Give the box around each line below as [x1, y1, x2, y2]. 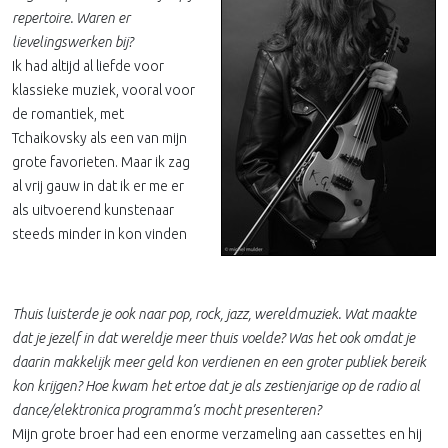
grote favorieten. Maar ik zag [12, 154, 190, 170]
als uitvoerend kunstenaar [12, 202, 174, 218]
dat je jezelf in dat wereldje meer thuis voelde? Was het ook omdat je [12, 330, 415, 346]
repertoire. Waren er [12, 10, 130, 26]
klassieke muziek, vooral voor [12, 82, 195, 98]
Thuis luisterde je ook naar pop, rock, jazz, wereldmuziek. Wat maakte [12, 306, 416, 322]
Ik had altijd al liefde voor [12, 58, 164, 74]
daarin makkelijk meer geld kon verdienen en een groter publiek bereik [12, 354, 426, 370]
